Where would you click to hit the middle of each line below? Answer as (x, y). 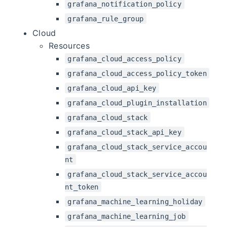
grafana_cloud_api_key (112, 88)
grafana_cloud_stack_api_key (125, 132)
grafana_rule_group (106, 18)
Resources (69, 45)
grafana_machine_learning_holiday (135, 201)
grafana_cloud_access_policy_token (137, 73)
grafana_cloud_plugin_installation (137, 103)
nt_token (82, 187)
